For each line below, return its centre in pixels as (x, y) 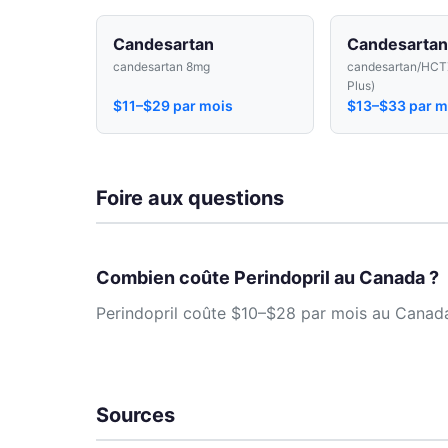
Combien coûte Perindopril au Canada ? (267, 277)
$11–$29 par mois (173, 105)
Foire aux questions (190, 197)
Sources (135, 414)
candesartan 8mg (161, 66)
